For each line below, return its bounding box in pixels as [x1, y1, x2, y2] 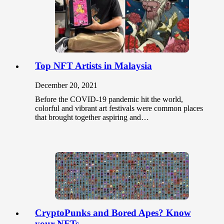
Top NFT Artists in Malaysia [35, 60, 152, 71]
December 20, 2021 [35, 80, 97, 89]
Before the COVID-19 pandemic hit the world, [35, 94, 183, 103]
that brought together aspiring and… [35, 112, 149, 121]
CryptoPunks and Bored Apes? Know [35, 207, 191, 218]
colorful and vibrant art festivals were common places [35, 103, 203, 112]
